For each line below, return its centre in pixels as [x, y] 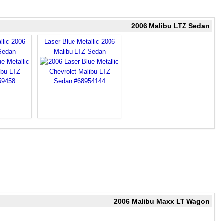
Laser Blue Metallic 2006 [79, 42]
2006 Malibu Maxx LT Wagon [162, 201]
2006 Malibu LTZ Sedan [170, 26]
